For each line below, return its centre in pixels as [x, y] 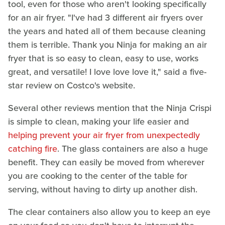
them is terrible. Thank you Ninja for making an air [107, 45]
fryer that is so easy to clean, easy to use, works [103, 59]
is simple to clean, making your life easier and [98, 122]
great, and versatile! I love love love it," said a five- [107, 72]
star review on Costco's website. [73, 86]
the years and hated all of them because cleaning [107, 31]
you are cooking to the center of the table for [98, 176]
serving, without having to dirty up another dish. [103, 190]
